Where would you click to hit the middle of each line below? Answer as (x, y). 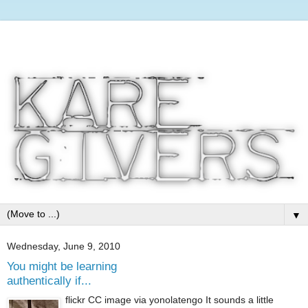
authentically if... (49, 280)
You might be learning (62, 266)
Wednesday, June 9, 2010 (64, 246)
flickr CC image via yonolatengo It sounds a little (170, 300)
